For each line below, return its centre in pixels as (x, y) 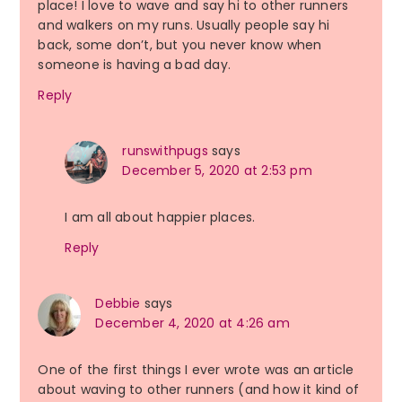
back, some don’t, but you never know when (180, 45)
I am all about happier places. (160, 218)
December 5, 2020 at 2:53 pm (217, 171)
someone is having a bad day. (134, 65)
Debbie (118, 304)
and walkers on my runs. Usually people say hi (184, 26)
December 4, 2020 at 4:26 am (192, 323)
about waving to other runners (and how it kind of (199, 390)
